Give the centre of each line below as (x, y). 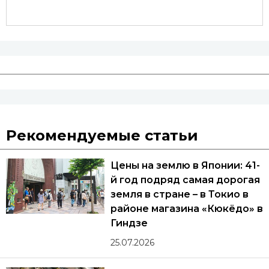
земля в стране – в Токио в (180, 194)
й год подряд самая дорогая (185, 180)
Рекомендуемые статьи (102, 135)
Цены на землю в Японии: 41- (185, 165)
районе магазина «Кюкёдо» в (187, 209)
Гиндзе (129, 223)
